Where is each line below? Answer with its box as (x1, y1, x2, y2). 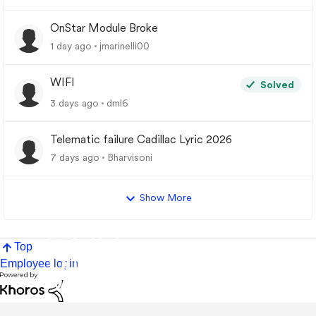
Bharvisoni (107, 152, 152, 163)
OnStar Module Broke (50, 21, 158, 35)
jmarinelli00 (99, 40, 150, 51)
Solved (260, 79, 294, 90)
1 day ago (50, 40, 92, 51)
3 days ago (50, 97, 99, 109)
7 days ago (50, 152, 99, 163)
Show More (139, 192, 192, 203)
